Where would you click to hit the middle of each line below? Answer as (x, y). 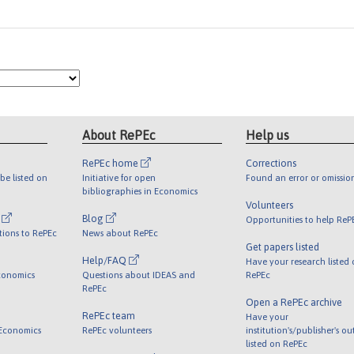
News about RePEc (121, 232)
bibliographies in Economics (140, 190)
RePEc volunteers (117, 330)
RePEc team (109, 315)
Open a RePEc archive (294, 302)
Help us (267, 135)
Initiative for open (119, 177)
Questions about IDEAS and (139, 274)
